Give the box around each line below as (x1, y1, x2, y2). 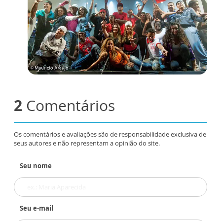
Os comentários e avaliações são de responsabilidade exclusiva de (14, 129, 206, 139)
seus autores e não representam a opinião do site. (14, 138, 160, 147)
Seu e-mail (20, 203, 53, 213)
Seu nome (20, 161, 52, 170)
